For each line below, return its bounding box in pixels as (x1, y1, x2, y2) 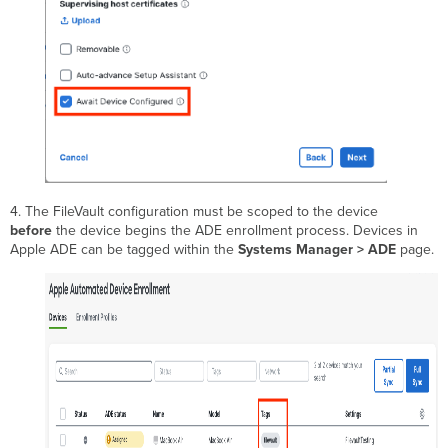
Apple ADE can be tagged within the (10, 241, 239, 259)
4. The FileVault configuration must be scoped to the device (10, 203, 379, 221)
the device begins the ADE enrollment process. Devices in (52, 222, 419, 240)
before (10, 222, 53, 240)
